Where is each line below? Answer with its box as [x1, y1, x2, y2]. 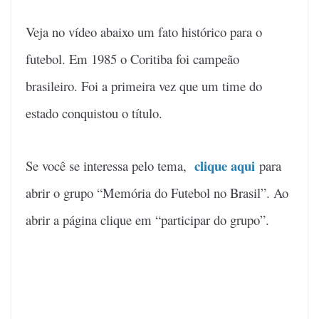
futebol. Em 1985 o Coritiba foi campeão [26, 49, 239, 68]
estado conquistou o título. [26, 103, 162, 122]
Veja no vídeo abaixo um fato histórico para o [26, 22, 262, 41]
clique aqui [194, 155, 259, 175]
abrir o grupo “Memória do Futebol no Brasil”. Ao [26, 183, 288, 202]
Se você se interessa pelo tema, [26, 156, 194, 174]
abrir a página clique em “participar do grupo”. [26, 210, 269, 229]
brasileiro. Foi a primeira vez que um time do [26, 76, 262, 95]
